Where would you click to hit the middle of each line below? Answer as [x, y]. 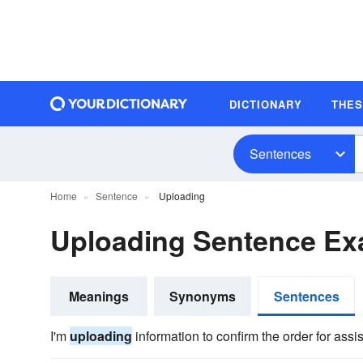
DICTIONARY [266, 104]
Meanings [99, 296]
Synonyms [203, 296]
